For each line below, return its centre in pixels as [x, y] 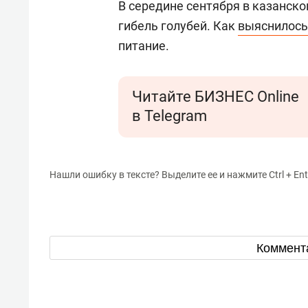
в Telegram [169, 116]
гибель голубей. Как [178, 26]
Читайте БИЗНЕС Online [216, 97]
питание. [144, 46]
